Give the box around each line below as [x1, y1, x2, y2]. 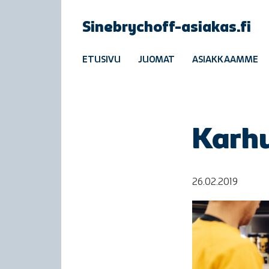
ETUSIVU [82, 55, 121, 65]
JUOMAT [138, 55, 175, 65]
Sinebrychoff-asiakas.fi [82, 21, 251, 35]
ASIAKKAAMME [192, 55, 258, 65]
